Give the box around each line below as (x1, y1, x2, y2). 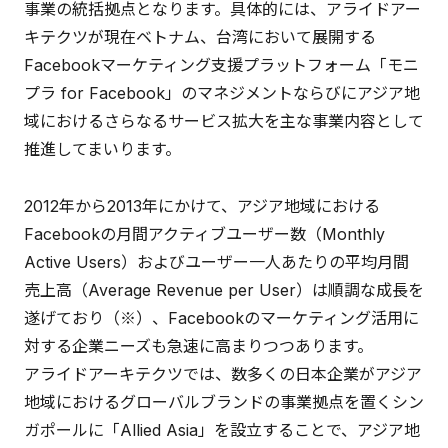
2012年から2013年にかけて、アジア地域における (24, 196, 380, 217)
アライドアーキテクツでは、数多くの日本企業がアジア (24, 364, 422, 385)
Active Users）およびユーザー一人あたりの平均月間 (24, 252, 409, 273)
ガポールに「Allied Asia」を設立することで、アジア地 (24, 420, 420, 441)
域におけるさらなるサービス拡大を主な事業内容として (24, 111, 424, 132)
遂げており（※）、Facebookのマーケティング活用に (24, 308, 419, 329)
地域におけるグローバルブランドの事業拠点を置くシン (24, 392, 424, 413)
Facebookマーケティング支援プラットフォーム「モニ (24, 55, 419, 76)
